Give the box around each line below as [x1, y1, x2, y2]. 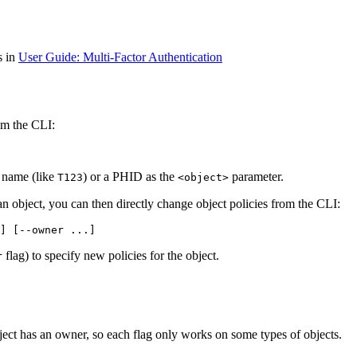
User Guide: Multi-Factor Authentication [18, 50, 222, 65]
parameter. [229, 170, 284, 184]
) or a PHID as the [83, 170, 178, 184]
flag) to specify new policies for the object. [2, 249, 219, 263]
